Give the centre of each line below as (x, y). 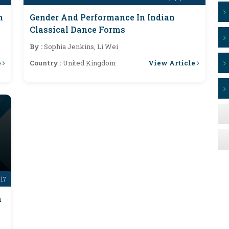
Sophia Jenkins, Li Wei (81, 47)
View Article (173, 63)
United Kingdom (89, 63)
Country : (46, 63)
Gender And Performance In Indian (102, 17)
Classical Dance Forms (77, 29)
